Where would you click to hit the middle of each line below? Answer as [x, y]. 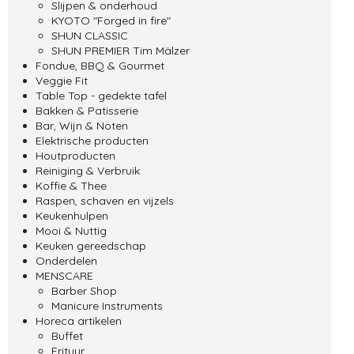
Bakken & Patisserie [87, 110]
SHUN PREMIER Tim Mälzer [121, 50]
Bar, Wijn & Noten [82, 125]
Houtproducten [75, 155]
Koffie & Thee [71, 185]
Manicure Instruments [107, 305]
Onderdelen [66, 260]
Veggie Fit [62, 80]
